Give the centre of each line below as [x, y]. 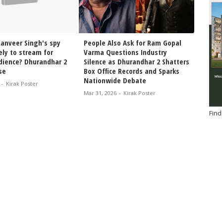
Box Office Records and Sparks [132, 71]
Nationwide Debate [115, 80]
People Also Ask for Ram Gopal [133, 42]
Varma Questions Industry [125, 52]
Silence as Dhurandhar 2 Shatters [137, 61]
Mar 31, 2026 [100, 93]
